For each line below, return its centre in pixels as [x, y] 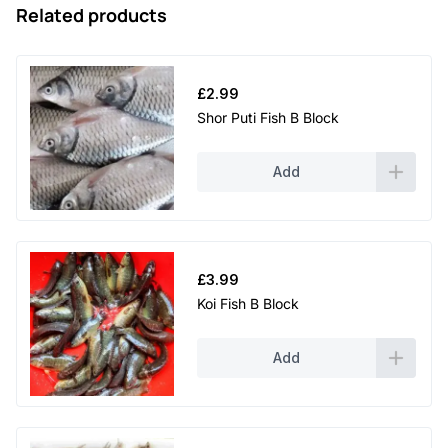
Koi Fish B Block [248, 303]
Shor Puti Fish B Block [268, 117]
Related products [91, 14]
